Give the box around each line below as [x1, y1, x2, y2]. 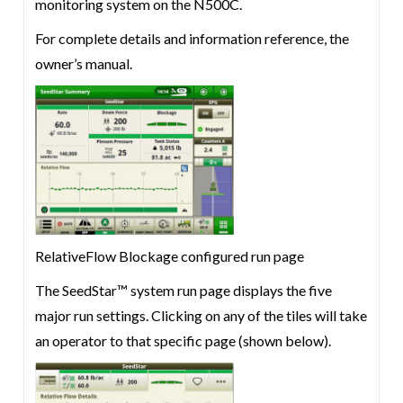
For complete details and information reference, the [35, 30, 350, 47]
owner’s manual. [35, 55, 133, 72]
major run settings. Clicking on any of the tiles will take [35, 307, 368, 324]
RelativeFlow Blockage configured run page [35, 247, 305, 264]
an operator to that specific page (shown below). [35, 332, 332, 349]
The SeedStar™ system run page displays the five [35, 282, 333, 299]
